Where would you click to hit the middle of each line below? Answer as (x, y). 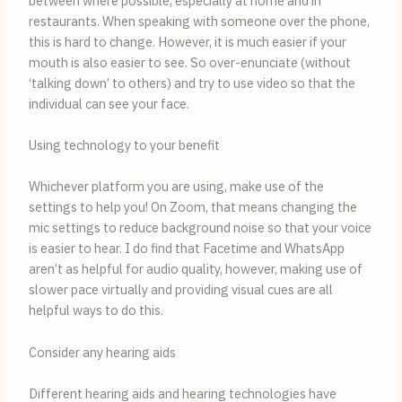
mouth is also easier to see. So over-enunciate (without (189, 62)
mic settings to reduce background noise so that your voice (200, 228)
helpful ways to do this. (96, 310)
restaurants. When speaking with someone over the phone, (199, 21)
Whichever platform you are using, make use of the (176, 187)
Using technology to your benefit (124, 144)
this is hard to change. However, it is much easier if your (187, 41)
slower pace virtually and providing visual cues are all (180, 290)
